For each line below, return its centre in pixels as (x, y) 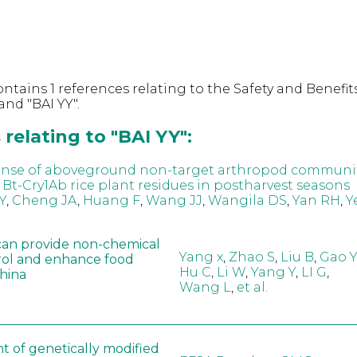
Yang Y (273, 273)
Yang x (201, 257)
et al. (252, 288)
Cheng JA (44, 200)
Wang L (205, 288)
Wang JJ (174, 200)
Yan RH (316, 200)
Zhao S (251, 257)
